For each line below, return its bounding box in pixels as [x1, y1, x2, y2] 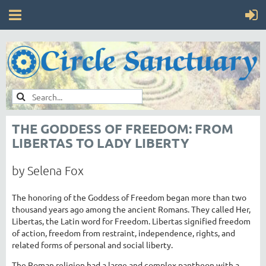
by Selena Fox [12, 163, 84, 178]
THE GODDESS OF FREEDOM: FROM [12, 120, 233, 137]
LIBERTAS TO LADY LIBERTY [12, 134, 189, 151]
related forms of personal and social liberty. [12, 239, 173, 250]
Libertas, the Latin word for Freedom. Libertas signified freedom [12, 215, 251, 226]
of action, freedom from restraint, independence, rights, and [12, 227, 235, 238]
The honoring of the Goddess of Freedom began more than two [12, 191, 246, 202]
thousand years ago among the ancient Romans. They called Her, [12, 203, 251, 214]
